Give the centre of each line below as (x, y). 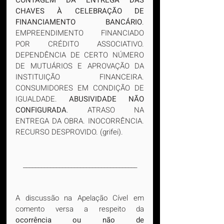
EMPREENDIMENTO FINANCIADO (80, 33)
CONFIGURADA (41, 110)
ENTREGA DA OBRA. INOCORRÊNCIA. (80, 121)
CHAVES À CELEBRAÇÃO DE (80, 11)
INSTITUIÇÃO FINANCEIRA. (80, 77)
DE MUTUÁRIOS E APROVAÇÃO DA (80, 66)
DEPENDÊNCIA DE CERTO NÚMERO (80, 55)
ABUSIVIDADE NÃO (106, 99)
